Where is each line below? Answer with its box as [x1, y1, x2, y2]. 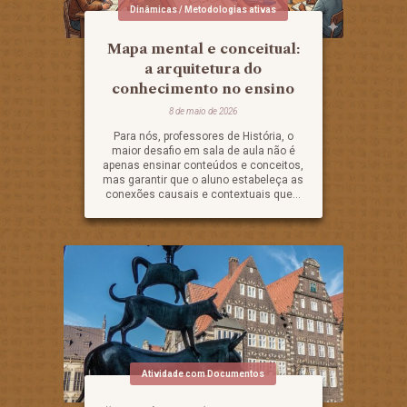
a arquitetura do [144, 60, 263, 78]
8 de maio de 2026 [169, 106, 238, 117]
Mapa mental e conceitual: [106, 40, 300, 58]
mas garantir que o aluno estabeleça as [103, 174, 304, 187]
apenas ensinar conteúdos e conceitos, [103, 159, 304, 173]
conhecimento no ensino [112, 80, 295, 98]
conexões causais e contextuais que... [105, 188, 302, 202]
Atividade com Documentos [142, 369, 265, 380]
